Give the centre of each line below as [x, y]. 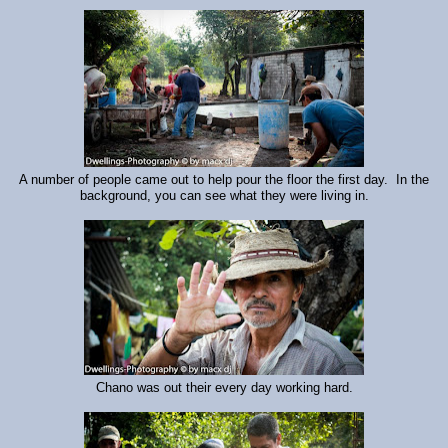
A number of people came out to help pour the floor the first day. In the [224, 180]
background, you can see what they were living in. [224, 196]
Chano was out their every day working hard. [224, 388]
